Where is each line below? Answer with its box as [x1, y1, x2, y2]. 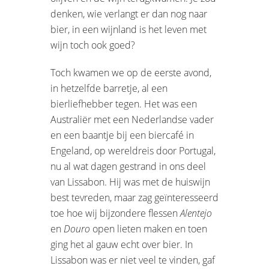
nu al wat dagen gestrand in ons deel [50, 159, 206, 173]
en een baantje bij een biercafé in [50, 128, 194, 142]
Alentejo [180, 206, 212, 220]
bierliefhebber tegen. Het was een [50, 97, 197, 110]
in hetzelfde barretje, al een [50, 81, 168, 95]
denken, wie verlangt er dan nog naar [50, 7, 207, 20]
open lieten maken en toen [90, 222, 207, 235]
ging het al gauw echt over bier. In [50, 237, 193, 251]
